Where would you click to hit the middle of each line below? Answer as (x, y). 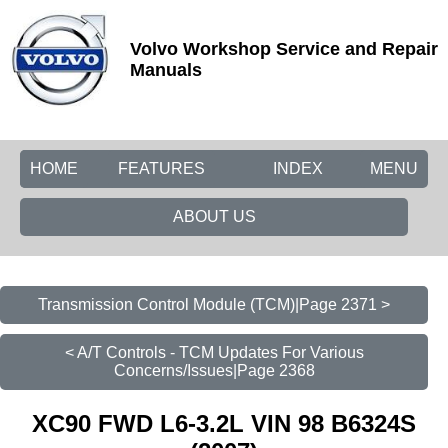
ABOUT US (214, 216)
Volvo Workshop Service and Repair (284, 49)
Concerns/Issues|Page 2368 (214, 370)
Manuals (166, 70)
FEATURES (161, 168)
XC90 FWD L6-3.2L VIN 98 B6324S (224, 423)
